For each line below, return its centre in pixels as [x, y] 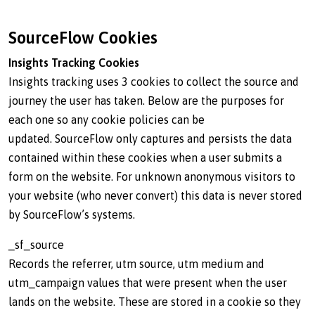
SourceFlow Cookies [83, 38]
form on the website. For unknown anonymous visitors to [152, 176]
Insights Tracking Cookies [74, 63]
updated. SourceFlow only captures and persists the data [150, 139]
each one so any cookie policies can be [107, 120]
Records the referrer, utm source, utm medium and [136, 264]
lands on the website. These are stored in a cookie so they [155, 302]
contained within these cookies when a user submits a [145, 157]
